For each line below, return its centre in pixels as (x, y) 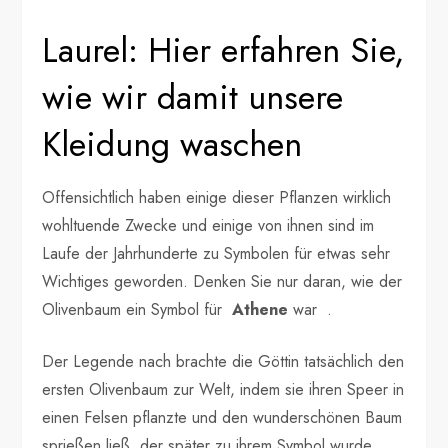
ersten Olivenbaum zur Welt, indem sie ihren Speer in (223, 390)
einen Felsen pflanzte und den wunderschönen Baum (222, 418)
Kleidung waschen (172, 145)
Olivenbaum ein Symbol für (137, 310)
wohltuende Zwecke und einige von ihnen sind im (208, 226)
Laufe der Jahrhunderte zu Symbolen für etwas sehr (216, 254)
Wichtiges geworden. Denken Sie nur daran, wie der (222, 282)
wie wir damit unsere (193, 98)
